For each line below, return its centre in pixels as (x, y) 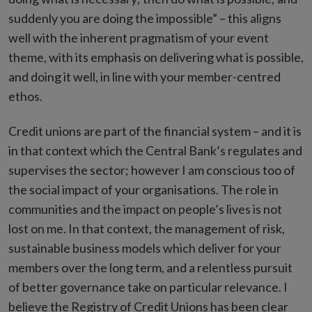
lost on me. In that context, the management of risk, (147, 229)
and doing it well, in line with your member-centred (145, 77)
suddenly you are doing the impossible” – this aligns (145, 18)
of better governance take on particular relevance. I (148, 287)
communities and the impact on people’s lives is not (145, 209)
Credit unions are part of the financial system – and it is (155, 131)
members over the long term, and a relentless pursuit (150, 268)
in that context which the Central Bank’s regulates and (155, 151)
